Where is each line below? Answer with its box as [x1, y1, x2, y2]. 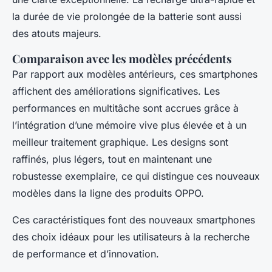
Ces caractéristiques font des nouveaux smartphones [12, 213, 255, 226]
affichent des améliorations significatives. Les [12, 84, 220, 97]
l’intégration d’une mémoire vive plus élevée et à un [12, 118, 246, 131]
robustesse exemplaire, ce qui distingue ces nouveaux [12, 169, 260, 182]
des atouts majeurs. [12, 27, 101, 39]
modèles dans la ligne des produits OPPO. [12, 186, 204, 199]
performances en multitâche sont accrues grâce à [12, 101, 239, 114]
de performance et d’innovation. [12, 247, 159, 260]
